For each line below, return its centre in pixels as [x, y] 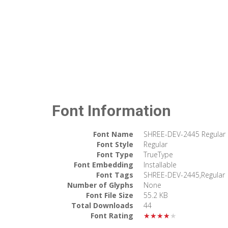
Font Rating [112, 215]
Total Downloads [102, 205]
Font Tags [115, 175]
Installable [160, 164]
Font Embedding [104, 164]
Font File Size [110, 195]
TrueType [158, 154]
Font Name [113, 134]
